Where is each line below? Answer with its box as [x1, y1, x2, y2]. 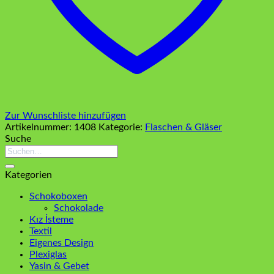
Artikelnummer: [5, 122, 74, 132]
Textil [29, 226, 52, 236]
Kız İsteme [29, 214, 73, 224]
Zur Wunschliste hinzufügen [5, 110, 126, 120]
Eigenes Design [29, 237, 94, 248]
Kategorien [5, 169, 52, 180]
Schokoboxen [29, 191, 87, 201]
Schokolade [54, 202, 103, 213]
